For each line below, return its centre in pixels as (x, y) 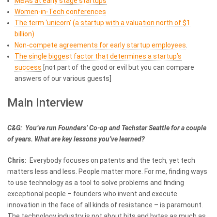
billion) (24, 34)
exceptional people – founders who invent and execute (92, 194)
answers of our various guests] (63, 79)
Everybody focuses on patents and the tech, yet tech (112, 160)
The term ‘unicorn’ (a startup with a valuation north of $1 (102, 23)
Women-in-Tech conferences (60, 12)
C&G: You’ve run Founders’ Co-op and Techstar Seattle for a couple (107, 128)
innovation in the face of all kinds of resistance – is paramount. (105, 205)
